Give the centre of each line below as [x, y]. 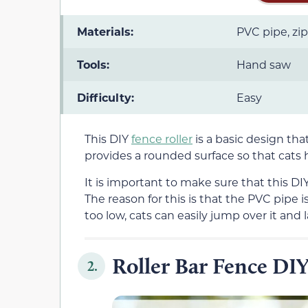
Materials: [105, 32]
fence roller [162, 139]
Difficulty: [106, 98]
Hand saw [264, 65]
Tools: [93, 65]
